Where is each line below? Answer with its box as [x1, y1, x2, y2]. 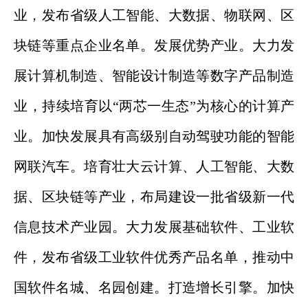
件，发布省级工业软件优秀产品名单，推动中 [14, 250, 294, 265]
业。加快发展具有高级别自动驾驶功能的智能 [14, 129, 294, 144]
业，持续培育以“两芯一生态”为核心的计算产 [14, 98, 294, 113]
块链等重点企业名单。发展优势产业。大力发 [14, 38, 294, 53]
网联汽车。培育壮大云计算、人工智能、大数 [14, 159, 294, 174]
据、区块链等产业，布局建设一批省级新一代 [14, 189, 294, 204]
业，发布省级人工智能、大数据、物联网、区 [14, 8, 294, 23]
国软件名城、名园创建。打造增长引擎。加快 [14, 280, 294, 295]
